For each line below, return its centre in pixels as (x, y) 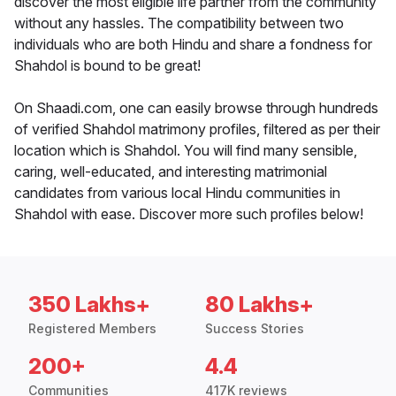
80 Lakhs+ (259, 305)
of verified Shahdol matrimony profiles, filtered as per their (197, 129)
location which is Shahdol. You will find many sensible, (186, 151)
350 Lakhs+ (89, 305)
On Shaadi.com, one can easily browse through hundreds (196, 108)
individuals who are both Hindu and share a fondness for (193, 45)
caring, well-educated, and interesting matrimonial (171, 172)
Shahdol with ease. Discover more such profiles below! (189, 214)
